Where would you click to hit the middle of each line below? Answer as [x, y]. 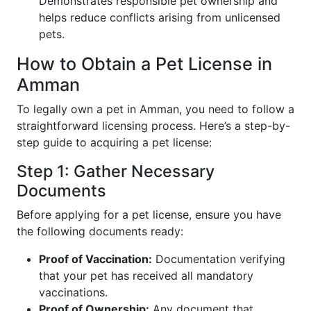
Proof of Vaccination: [95, 259]
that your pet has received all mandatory [146, 276]
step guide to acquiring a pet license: [114, 143]
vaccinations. [73, 293]
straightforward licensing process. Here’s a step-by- [153, 126]
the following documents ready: [100, 232]
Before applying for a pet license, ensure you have [149, 215]
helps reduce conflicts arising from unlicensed [160, 18]
